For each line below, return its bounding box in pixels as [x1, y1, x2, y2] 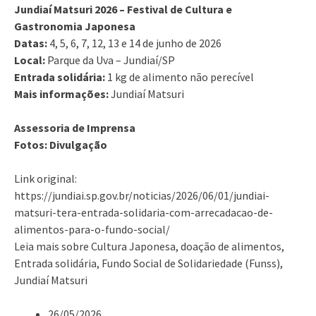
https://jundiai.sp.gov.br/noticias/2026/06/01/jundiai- [14, 188, 269, 202]
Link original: [14, 171, 77, 186]
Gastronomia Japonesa [14, 18, 135, 33]
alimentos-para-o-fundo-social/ [14, 221, 170, 236]
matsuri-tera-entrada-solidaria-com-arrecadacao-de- [14, 205, 273, 219]
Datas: [14, 35, 47, 50]
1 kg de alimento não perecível [105, 69, 254, 84]
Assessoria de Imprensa [14, 120, 135, 135]
